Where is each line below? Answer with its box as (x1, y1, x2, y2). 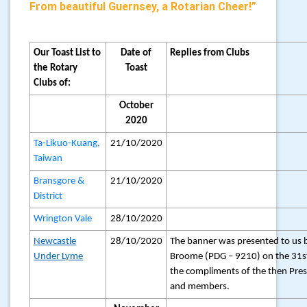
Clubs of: (34, 78, 71, 88)
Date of (121, 48, 151, 58)
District (34, 191, 63, 201)
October (119, 101, 153, 111)
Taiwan (34, 153, 63, 164)
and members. (170, 282, 230, 292)
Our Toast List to (34, 48, 101, 58)
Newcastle (34, 236, 77, 247)
